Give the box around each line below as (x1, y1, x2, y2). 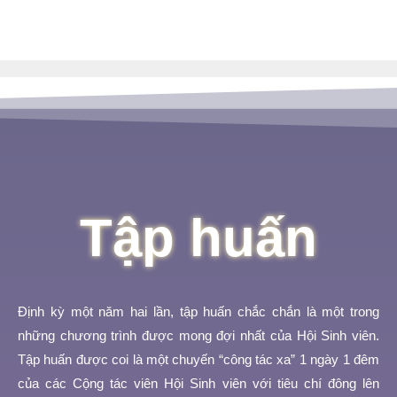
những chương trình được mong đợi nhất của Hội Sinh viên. (18, 328, 379, 344)
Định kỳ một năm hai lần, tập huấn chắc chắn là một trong (18, 304, 379, 320)
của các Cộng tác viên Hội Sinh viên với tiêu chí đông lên (18, 376, 379, 392)
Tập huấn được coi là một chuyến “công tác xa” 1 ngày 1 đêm (18, 352, 379, 368)
